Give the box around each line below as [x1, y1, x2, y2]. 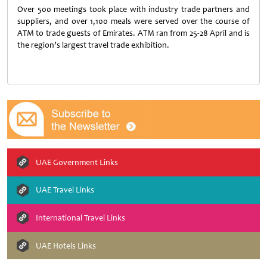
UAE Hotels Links [36, 240, 96, 251]
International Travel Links [36, 212, 125, 223]
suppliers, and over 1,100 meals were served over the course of [17, 16, 250, 26]
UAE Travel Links [36, 185, 94, 195]
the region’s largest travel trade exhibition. [17, 40, 169, 50]
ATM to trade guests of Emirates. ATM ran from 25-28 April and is [17, 28, 250, 38]
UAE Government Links [36, 157, 118, 167]
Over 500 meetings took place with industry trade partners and [17, 4, 250, 14]
